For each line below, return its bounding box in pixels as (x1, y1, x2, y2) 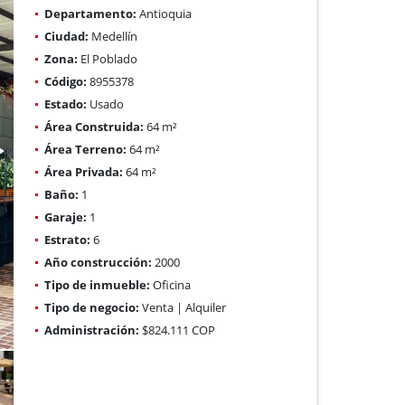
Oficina (150, 276, 192, 293)
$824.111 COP (139, 321, 216, 338)
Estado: (44, 95, 88, 112)
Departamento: (44, 5, 137, 22)
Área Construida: (44, 118, 145, 135)
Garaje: (44, 208, 88, 225)
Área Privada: (44, 163, 124, 180)
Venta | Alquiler (139, 298, 227, 316)
